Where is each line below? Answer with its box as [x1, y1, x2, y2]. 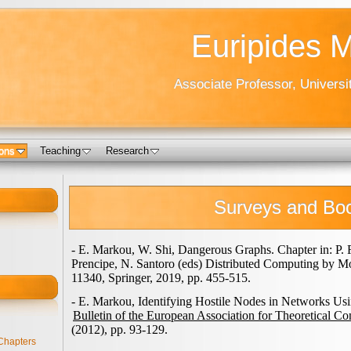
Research [106, 145, 149, 157]
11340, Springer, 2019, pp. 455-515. [71, 270, 251, 284]
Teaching [40, 145, 81, 157]
